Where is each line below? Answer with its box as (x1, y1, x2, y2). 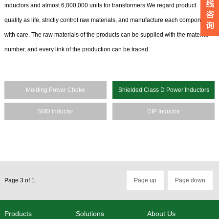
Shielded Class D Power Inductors (118, 87, 209, 93)
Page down (175, 177, 206, 184)
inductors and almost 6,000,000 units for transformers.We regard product (4, 2, 196, 9)
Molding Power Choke (25, 87, 85, 93)
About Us (147, 210, 176, 218)
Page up (134, 177, 157, 184)
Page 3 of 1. (4, 177, 36, 184)
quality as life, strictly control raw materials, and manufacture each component (4, 17, 209, 23)
